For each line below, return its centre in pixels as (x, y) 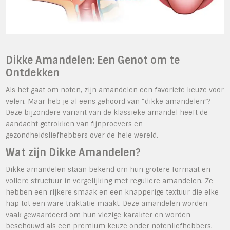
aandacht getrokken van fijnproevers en (74, 124)
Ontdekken (33, 73)
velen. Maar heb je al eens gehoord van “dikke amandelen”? (108, 101)
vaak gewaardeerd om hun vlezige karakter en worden (98, 215)
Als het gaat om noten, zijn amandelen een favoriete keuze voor (115, 90)
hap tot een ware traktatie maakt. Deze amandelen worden (107, 203)
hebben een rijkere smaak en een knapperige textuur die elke (112, 192)
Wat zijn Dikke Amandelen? (73, 152)
